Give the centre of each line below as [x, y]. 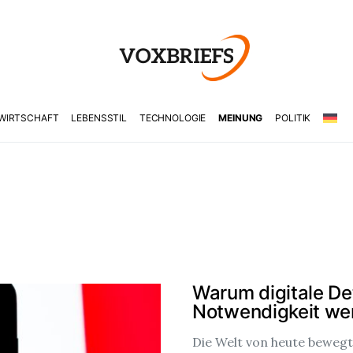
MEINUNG [241, 118]
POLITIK [293, 118]
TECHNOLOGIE [173, 118]
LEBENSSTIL [99, 118]
